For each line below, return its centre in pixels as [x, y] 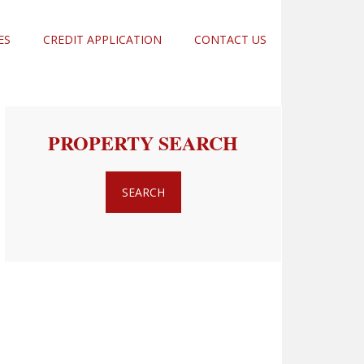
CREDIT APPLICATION [102, 39]
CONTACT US [230, 39]
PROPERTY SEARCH [143, 142]
